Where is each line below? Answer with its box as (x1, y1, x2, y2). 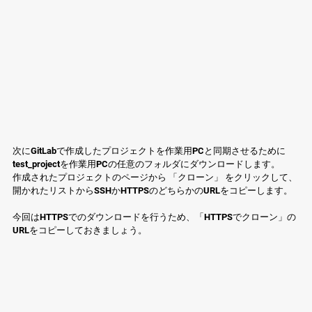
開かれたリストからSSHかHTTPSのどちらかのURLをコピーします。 (13, 185, 292, 196)
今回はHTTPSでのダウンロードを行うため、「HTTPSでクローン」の (13, 212, 296, 223)
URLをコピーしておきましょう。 (13, 225, 147, 236)
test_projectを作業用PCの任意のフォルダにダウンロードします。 (13, 159, 280, 170)
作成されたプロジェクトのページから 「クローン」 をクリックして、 (13, 172, 297, 183)
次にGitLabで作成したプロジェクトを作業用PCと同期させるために (13, 146, 286, 157)
